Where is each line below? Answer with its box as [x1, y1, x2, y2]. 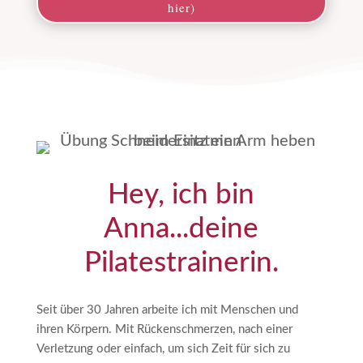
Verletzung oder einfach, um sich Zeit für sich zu [36, 342, 290, 355]
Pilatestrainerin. [83, 248, 279, 277]
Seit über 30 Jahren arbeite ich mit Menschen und [36, 303, 298, 316]
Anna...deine [104, 214, 259, 243]
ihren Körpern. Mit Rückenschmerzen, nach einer [36, 322, 293, 335]
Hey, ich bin [108, 180, 255, 209]
